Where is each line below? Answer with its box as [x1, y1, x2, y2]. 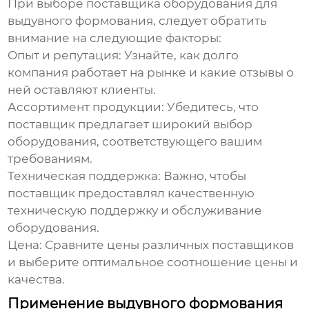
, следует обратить [153, 14, 268, 28]
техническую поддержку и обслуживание [8, 203, 263, 218]
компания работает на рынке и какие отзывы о [8, 66, 295, 80]
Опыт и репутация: [8, 48, 122, 63]
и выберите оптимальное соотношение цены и [8, 255, 299, 270]
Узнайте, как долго [121, 48, 239, 63]
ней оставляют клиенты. [8, 83, 157, 97]
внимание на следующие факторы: [8, 31, 222, 46]
